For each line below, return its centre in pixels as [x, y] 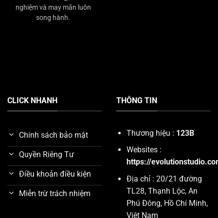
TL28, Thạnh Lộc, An [162, 191]
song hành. [53, 18]
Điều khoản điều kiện [55, 174]
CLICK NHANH [32, 101]
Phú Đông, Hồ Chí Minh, [167, 203]
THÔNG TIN [137, 101]
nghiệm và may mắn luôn [53, 8]
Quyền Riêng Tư [46, 155]
